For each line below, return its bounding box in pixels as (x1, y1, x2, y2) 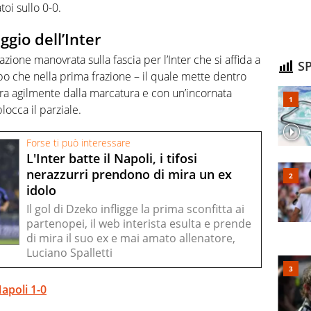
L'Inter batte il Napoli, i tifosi (26, 149, 197, 167)
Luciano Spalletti (26, 244, 112, 260)
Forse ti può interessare (26, 136, 131, 149)
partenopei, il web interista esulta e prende (26, 215, 251, 231)
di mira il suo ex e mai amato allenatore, (26, 230, 235, 246)
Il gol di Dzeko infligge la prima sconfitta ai (26, 201, 244, 217)
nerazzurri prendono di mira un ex (26, 165, 232, 183)
